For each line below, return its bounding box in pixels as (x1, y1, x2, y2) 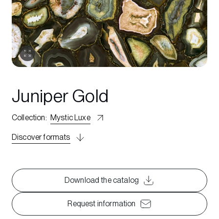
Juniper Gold (12, 86, 109, 107)
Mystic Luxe (50, 113, 90, 122)
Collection (12, 113, 45, 122)
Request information (67, 199, 136, 208)
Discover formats (12, 132, 70, 142)
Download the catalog (64, 175, 139, 185)
